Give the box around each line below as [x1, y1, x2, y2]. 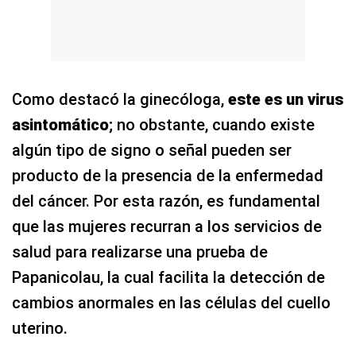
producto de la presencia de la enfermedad [12, 165, 323, 185]
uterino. [12, 318, 68, 338]
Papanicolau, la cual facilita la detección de [12, 267, 325, 287]
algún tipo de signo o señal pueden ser [12, 140, 292, 160]
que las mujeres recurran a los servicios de [12, 216, 322, 236]
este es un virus [224, 89, 343, 109]
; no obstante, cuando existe [109, 114, 315, 134]
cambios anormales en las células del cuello [12, 292, 331, 312]
